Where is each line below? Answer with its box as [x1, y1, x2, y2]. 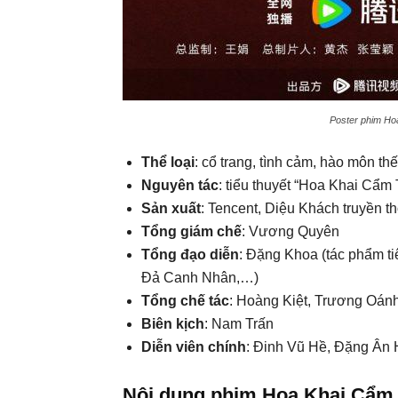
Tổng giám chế [141, 224, 242, 239]
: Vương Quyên [242, 224, 339, 239]
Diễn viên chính [141, 339, 246, 354]
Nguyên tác [141, 178, 219, 193]
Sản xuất [141, 201, 201, 216]
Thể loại [141, 155, 195, 170]
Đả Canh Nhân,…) [141, 270, 259, 285]
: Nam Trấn [204, 316, 274, 331]
